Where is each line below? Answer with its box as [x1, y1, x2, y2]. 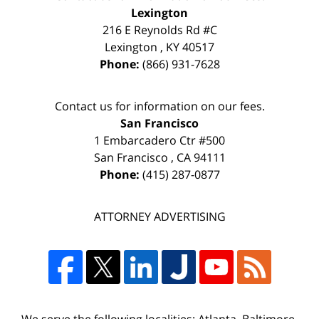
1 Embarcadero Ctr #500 [94, 132, 225, 149]
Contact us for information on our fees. [54, 98, 265, 115]
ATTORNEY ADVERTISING [93, 209, 226, 225]
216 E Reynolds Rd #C [102, 22, 217, 38]
